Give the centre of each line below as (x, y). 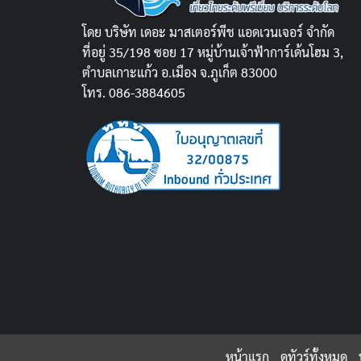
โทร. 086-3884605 (134, 92)
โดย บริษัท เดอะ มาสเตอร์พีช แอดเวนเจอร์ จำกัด (208, 31)
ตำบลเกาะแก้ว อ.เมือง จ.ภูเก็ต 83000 (180, 72)
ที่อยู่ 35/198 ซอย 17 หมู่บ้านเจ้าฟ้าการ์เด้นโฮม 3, (213, 52)
